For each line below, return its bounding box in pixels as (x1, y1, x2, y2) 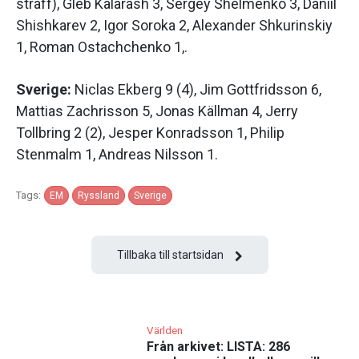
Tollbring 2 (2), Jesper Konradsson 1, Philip (16, 124, 284, 142)
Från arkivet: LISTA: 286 (146, 338, 290, 354)
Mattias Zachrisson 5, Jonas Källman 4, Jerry (16, 103, 298, 120)
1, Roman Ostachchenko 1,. (16, 38, 188, 56)
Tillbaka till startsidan (116, 248, 224, 262)
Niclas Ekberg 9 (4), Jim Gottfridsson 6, (75, 81, 321, 99)
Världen (146, 324, 183, 337)
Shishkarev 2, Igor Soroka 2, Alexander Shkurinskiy (16, 17, 333, 34)
